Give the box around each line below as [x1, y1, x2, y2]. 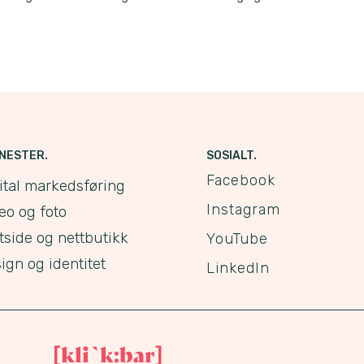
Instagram [206, 201, 280, 219]
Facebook [206, 171, 275, 190]
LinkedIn [206, 259, 270, 278]
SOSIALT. [206, 149, 257, 163]
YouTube [206, 230, 268, 249]
